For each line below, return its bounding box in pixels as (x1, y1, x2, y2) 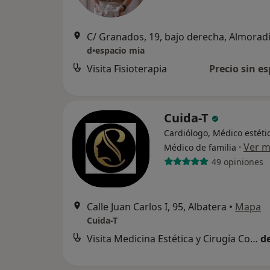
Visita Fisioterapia (87, 62, 167, 76)
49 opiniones (211, 155, 263, 168)
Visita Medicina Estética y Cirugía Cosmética (250, 232, 258, 246)
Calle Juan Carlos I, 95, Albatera (87, 200, 227, 214)
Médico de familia (164, 142, 236, 154)
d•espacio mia (87, 45, 145, 57)
